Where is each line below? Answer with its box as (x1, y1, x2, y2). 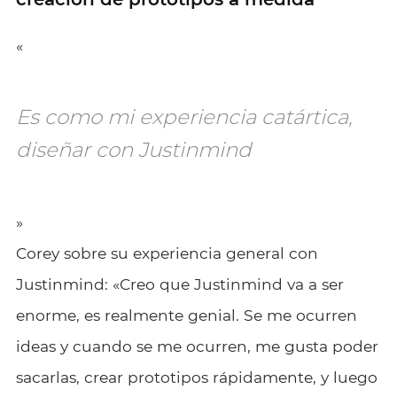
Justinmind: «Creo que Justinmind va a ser (15, 274, 344, 293)
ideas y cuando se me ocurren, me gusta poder (15, 336, 378, 355)
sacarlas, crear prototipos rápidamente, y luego (15, 367, 378, 386)
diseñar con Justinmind (15, 136, 252, 162)
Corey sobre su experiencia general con (15, 243, 318, 262)
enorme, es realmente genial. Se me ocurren (15, 305, 357, 324)
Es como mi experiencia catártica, (15, 104, 353, 129)
